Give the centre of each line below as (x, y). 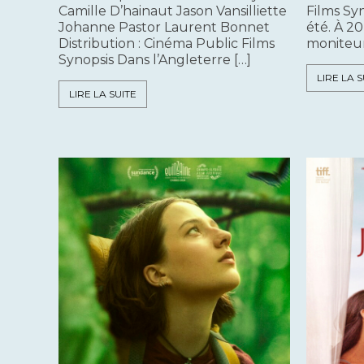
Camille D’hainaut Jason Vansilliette (173, 11)
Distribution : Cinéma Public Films (167, 44)
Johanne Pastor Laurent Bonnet (164, 28)
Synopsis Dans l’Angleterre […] (155, 60)
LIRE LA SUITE (103, 94)
